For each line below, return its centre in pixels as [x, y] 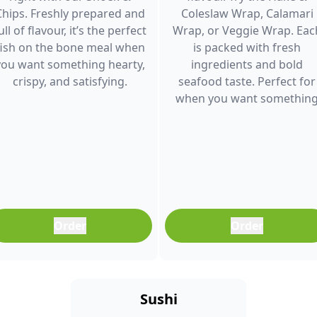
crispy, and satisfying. [70, 81]
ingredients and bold [247, 64]
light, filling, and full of [247, 115]
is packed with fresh [247, 47]
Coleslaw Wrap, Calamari [247, 13]
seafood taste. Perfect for [247, 81]
